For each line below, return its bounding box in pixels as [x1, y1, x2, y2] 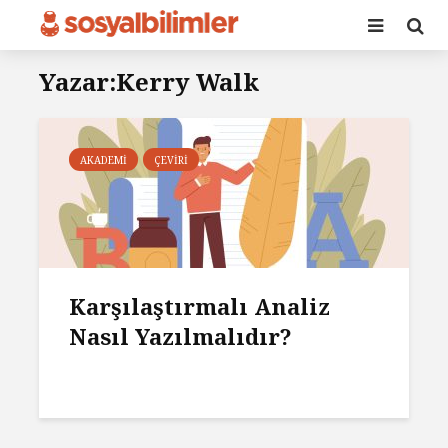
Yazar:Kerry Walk [39, 65, 259, 98]
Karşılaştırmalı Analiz [69, 291, 330, 321]
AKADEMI [80, 153, 127, 167]
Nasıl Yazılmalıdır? [69, 321, 292, 351]
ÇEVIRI [154, 153, 188, 167]
